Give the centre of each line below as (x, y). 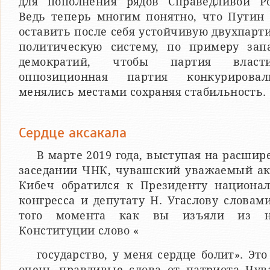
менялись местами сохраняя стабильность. (143, 92)
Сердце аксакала (73, 132)
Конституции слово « (79, 230)
